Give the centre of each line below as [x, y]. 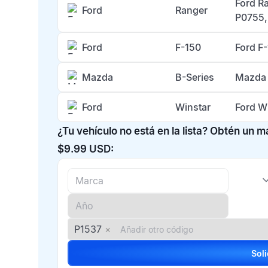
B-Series [195, 77]
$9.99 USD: [86, 149]
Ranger [191, 10]
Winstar [193, 107]
